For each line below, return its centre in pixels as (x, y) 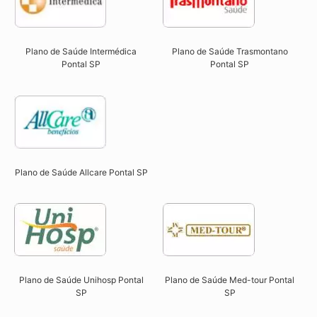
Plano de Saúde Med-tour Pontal (230, 279)
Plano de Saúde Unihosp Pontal (81, 279)
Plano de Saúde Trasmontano (230, 52)
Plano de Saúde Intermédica (81, 52)
